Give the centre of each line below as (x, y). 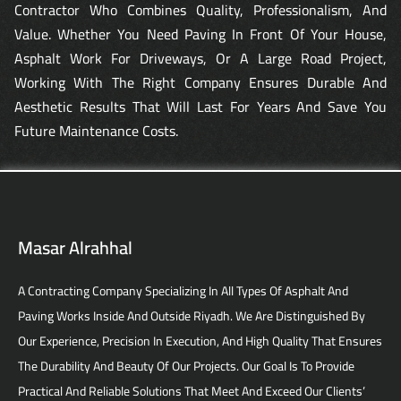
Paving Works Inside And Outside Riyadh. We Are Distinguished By (192, 316)
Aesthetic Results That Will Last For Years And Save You (200, 106)
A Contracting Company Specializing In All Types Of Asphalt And (183, 291)
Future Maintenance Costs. (96, 130)
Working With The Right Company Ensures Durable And (200, 82)
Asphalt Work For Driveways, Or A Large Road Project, (200, 58)
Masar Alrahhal (75, 248)
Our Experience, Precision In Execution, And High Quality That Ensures (200, 341)
